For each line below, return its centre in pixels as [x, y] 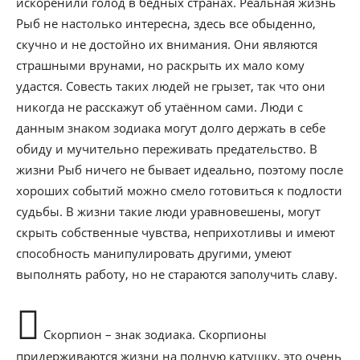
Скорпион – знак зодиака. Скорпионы [153, 334]
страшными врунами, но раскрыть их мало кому [160, 65]
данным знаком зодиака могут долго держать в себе [171, 128]
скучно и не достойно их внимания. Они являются [167, 44]
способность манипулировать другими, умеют [154, 253]
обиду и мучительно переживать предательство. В [167, 149]
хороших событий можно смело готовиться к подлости [179, 190]
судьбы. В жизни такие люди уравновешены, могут [168, 211]
